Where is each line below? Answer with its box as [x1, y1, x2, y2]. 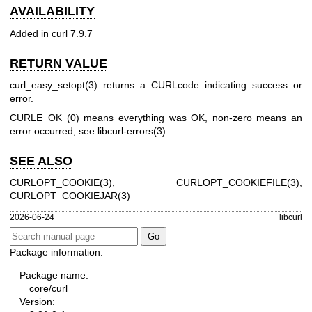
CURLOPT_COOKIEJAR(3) [10, 190, 130, 202]
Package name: [19, 269, 88, 281]
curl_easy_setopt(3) [10, 79, 97, 91]
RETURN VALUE [10, 56, 107, 70]
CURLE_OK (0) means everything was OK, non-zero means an [10, 111, 302, 123]
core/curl [29, 282, 68, 294]
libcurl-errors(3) [97, 125, 166, 136]
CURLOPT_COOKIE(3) [10, 177, 112, 189]
